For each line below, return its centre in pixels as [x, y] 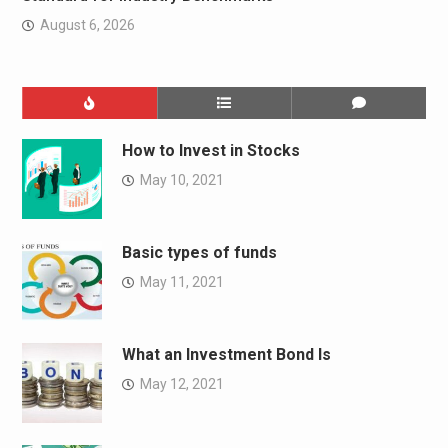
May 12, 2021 [181, 384]
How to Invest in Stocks [210, 151]
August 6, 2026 [87, 25]
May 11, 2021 [181, 282]
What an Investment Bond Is [226, 355]
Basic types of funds [199, 253]
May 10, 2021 [181, 180]
